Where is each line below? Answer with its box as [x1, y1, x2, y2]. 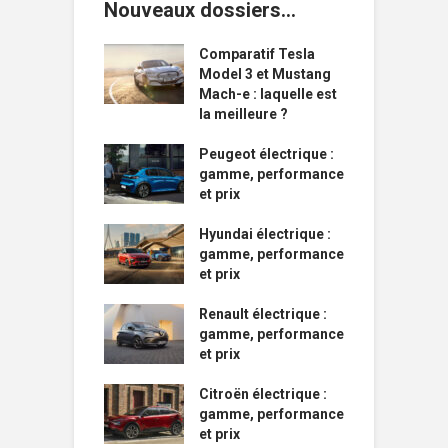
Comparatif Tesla [199, 45, 315, 62]
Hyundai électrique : [199, 225, 331, 242]
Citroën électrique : [199, 385, 327, 402]
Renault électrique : [199, 305, 327, 322]
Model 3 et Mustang [199, 65, 331, 82]
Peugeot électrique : [199, 145, 334, 162]
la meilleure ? [199, 105, 288, 122]
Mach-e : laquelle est [199, 85, 337, 102]
